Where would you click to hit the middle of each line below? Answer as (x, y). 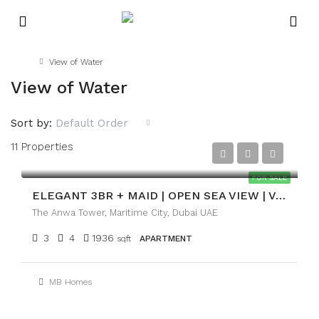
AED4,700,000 (79, 155)
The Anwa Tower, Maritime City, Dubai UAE (125, 213)
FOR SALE (270, 178)
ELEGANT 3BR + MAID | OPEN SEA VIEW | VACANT (281, 195)
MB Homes (70, 282)
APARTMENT (166, 239)
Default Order (92, 123)
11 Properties (42, 147)
